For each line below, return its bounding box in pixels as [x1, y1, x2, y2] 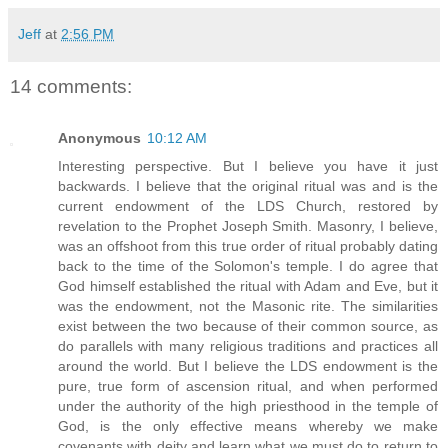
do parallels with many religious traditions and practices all [58, 338, 438, 355]
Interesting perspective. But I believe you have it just [58, 158, 438, 175]
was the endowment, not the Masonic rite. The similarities [58, 298, 438, 315]
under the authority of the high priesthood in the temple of [58, 398, 438, 415]
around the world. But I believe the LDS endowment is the [58, 358, 438, 375]
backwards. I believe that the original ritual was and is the [58, 178, 438, 195]
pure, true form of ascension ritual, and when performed [58, 378, 438, 395]
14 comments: [10, 75, 132, 97]
